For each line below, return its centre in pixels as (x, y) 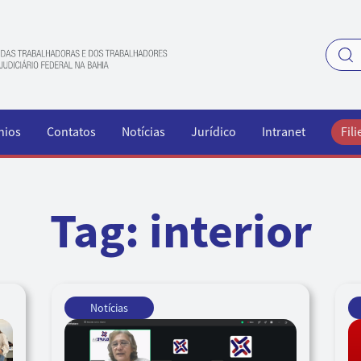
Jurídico (214, 132)
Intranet (284, 132)
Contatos (71, 132)
